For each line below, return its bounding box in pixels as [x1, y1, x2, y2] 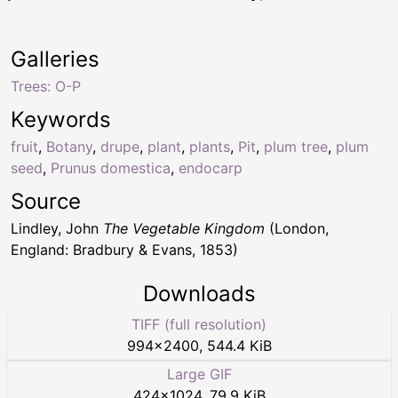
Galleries [11, 46, 99, 73]
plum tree [264, 138, 328, 156]
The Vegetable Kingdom [103, 219, 265, 238]
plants [189, 138, 230, 156]
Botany [46, 138, 92, 156]
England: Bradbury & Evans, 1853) [11, 241, 238, 259]
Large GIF [166, 365, 232, 384]
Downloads [142, 281, 256, 307]
